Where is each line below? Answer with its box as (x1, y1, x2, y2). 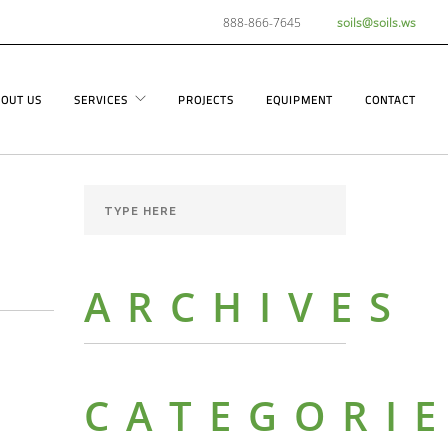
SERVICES (74, 92, 128, 108)
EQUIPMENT (266, 92, 333, 108)
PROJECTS (178, 92, 234, 108)
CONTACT (365, 92, 416, 108)
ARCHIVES (83, 279, 408, 334)
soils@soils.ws (337, 14, 416, 31)
